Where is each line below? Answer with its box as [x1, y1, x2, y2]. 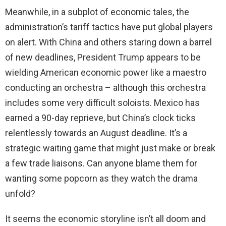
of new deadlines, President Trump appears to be [5, 51, 201, 63]
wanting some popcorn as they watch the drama [5, 173, 198, 184]
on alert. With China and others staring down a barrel [5, 36, 212, 47]
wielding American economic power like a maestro [5, 67, 206, 78]
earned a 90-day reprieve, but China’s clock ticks [5, 112, 196, 123]
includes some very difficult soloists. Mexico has [5, 97, 200, 108]
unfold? [5, 188, 35, 199]
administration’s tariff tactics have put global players [5, 21, 213, 32]
